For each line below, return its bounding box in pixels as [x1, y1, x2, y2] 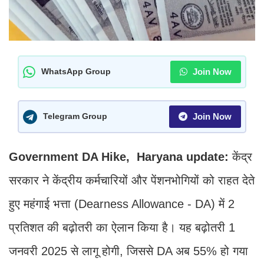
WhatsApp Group [41, 67, 111, 77]
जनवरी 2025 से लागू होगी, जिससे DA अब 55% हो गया [9, 244, 248, 258]
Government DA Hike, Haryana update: [9, 150, 232, 163]
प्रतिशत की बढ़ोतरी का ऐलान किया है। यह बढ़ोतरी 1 [9, 220, 235, 234]
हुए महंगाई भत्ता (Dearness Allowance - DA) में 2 [9, 197, 235, 210]
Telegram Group [43, 111, 107, 121]
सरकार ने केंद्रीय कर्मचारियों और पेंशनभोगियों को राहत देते [9, 173, 255, 187]
